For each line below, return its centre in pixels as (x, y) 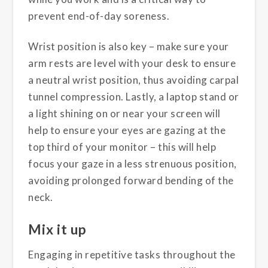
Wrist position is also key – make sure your (129, 46)
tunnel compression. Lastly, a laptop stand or (134, 96)
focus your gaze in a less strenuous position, (133, 163)
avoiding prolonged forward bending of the (131, 180)
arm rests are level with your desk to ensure (132, 63)
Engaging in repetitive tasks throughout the (132, 255)
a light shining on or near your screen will (124, 113)
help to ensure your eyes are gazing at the (127, 130)
